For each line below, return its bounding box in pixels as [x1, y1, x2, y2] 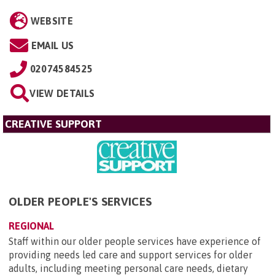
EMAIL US [31, 39, 74, 51]
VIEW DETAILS [29, 87, 95, 99]
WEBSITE [30, 15, 73, 26]
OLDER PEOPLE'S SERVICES [9, 195, 152, 209]
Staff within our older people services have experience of [9, 236, 261, 247]
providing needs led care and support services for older [9, 249, 252, 261]
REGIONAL [9, 220, 54, 232]
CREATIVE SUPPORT [5, 117, 102, 130]
